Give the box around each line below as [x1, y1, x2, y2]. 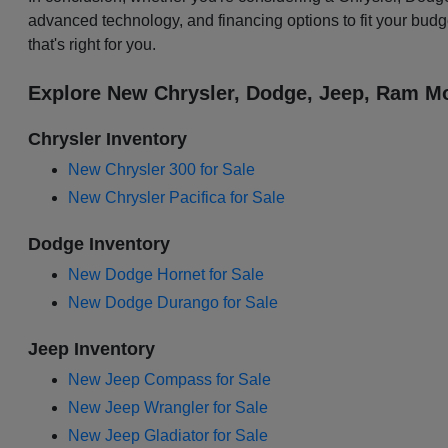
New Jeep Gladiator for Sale [68, 427, 269, 445]
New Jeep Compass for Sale [68, 371, 272, 389]
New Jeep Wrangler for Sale [68, 399, 269, 417]
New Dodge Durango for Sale [68, 294, 279, 312]
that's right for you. [28, 36, 157, 54]
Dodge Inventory [28, 234, 171, 255]
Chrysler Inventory [28, 129, 188, 150]
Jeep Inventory [28, 339, 156, 360]
